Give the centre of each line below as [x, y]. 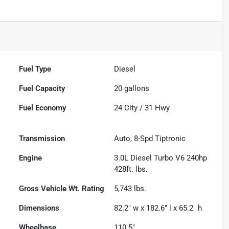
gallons [136, 89]
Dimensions [39, 208]
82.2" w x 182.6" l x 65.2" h [158, 208]
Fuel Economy [43, 108]
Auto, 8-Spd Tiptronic [150, 139]
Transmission [42, 139]
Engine [31, 158]
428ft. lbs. [131, 169]
